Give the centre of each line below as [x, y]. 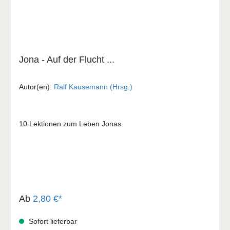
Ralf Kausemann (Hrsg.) [93, 87]
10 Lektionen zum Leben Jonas [70, 123]
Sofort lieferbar [52, 221]
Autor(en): [36, 87]
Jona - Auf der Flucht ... [67, 59]
